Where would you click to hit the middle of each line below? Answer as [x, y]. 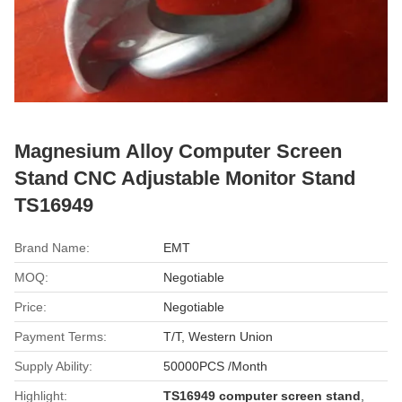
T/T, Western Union [218, 336]
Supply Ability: [53, 366]
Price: [31, 306]
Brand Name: [52, 247]
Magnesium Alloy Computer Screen [178, 151]
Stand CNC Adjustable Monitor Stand [185, 178]
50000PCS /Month [216, 366]
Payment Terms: [61, 336]
